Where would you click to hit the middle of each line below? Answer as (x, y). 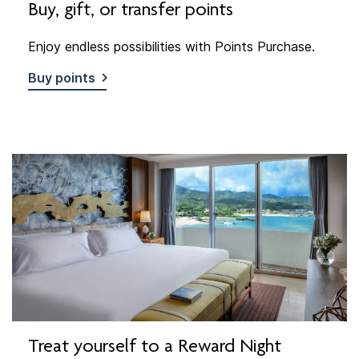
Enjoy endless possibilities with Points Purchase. (171, 47)
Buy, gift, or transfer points (131, 12)
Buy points (62, 78)
